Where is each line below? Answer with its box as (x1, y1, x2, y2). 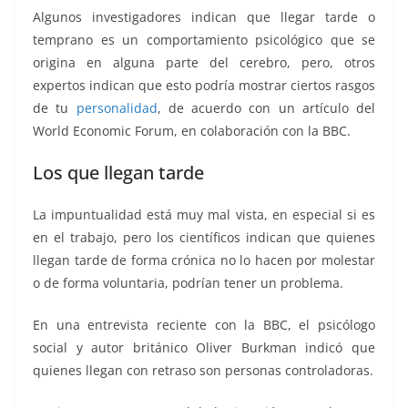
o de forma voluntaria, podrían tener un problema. (33, 274, 343, 292)
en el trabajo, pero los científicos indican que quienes (33, 229, 375, 247)
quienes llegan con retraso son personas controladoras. (33, 362, 373, 380)
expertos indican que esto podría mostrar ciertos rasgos (33, 76, 375, 95)
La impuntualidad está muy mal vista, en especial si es (33, 206, 375, 224)
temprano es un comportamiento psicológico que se (33, 31, 375, 49)
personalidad (76, 99, 158, 117)
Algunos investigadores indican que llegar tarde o (33, 8, 375, 26)
